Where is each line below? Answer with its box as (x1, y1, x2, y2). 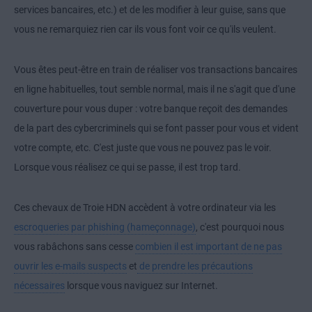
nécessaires (14, 280, 65, 292)
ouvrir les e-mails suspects (14, 260, 127, 272)
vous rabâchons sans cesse (14, 241, 135, 253)
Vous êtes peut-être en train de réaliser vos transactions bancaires (14, 64, 297, 76)
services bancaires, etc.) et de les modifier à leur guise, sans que (14, 4, 286, 16)
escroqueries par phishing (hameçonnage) (14, 221, 196, 233)
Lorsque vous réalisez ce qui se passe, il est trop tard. (14, 162, 241, 173)
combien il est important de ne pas (135, 241, 282, 253)
